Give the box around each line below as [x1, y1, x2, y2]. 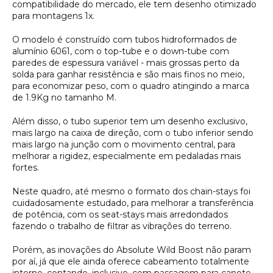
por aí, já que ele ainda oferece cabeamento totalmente [12, 255, 249, 267]
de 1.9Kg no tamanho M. [12, 91, 119, 103]
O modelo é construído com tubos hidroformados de [12, 34, 237, 45]
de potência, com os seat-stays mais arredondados [12, 208, 228, 220]
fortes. [12, 161, 39, 173]
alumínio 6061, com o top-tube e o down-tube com [12, 45, 229, 57]
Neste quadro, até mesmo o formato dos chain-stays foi [12, 185, 250, 197]
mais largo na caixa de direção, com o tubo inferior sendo [12, 127, 253, 138]
